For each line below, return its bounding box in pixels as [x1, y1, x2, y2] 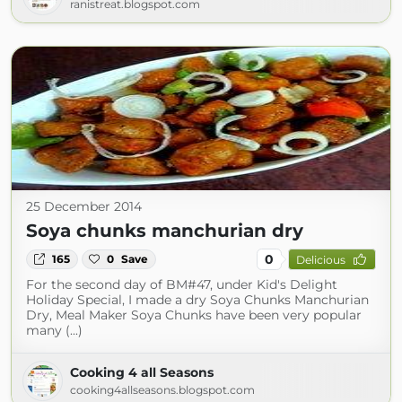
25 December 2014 [26, 198, 142, 214]
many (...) [26, 322, 83, 338]
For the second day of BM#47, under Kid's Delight [26, 276, 337, 293]
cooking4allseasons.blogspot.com [70, 383, 255, 397]
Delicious [295, 252, 345, 267]
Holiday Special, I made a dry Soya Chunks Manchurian [26, 292, 369, 308]
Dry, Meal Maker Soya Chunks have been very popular [26, 307, 362, 323]
